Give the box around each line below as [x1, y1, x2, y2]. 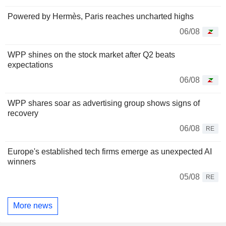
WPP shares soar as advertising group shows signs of [8, 98, 200, 107]
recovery [8, 108, 38, 118]
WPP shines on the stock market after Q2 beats [8, 50, 175, 59]
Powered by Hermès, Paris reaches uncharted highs [8, 12, 194, 21]
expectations [8, 60, 53, 69]
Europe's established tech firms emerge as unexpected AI [8, 147, 212, 156]
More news [13, 201, 52, 210]
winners [8, 157, 36, 166]
